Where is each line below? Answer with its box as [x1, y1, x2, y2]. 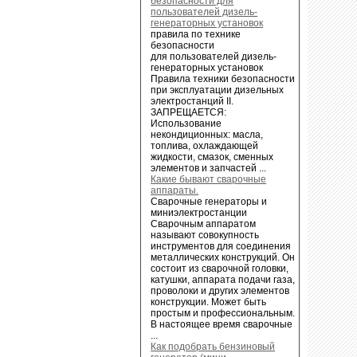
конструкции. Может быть [151, 296, 267, 308]
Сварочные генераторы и [151, 195, 268, 207]
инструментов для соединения [151, 240, 292, 252]
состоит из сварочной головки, [151, 262, 289, 274]
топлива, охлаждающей [151, 139, 259, 151]
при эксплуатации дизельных [151, 84, 284, 96]
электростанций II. [151, 95, 234, 107]
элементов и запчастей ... [151, 162, 267, 174]
